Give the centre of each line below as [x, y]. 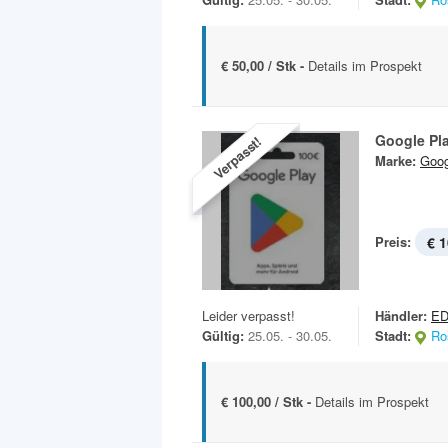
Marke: [395, 161]
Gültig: [223, 336]
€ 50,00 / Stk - [264, 66]
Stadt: [393, 336]
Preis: [393, 242]
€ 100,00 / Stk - [268, 402]
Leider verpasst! [248, 316]
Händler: [401, 316]
